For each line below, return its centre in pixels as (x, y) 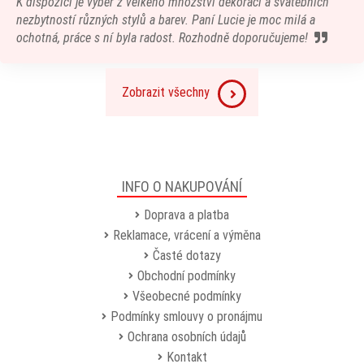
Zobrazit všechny (166, 92)
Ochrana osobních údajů (186, 337)
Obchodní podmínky (186, 276)
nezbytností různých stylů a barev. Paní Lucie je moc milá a (166, 20)
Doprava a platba (186, 215)
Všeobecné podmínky (186, 296)
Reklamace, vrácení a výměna (186, 235)
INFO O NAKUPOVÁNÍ (182, 186)
